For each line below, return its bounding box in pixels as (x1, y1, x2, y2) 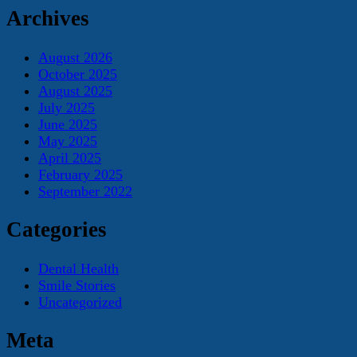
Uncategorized (38, 293, 122, 310)
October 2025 (38, 65, 117, 82)
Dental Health (38, 260, 119, 277)
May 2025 (38, 132, 97, 149)
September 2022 (38, 182, 132, 199)
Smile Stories (38, 277, 116, 293)
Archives (6, 6, 89, 31)
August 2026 (38, 49, 112, 65)
